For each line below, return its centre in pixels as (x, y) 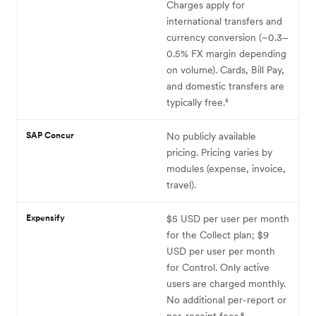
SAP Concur (50, 135)
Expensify (45, 217)
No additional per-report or (226, 299)
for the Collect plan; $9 (218, 235)
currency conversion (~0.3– (227, 37)
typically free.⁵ (197, 102)
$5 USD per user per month (228, 218)
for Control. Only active (218, 267)
